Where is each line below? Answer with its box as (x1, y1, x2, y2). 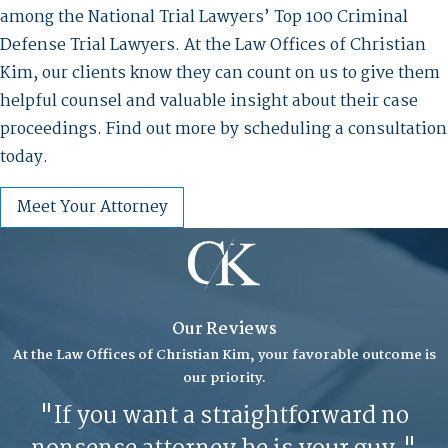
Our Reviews (171, 315, 277, 343)
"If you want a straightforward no (39, 398, 409, 437)
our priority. (182, 366, 266, 389)
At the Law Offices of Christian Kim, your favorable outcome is (12, 343, 436, 366)
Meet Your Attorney (16, 194, 168, 222)
